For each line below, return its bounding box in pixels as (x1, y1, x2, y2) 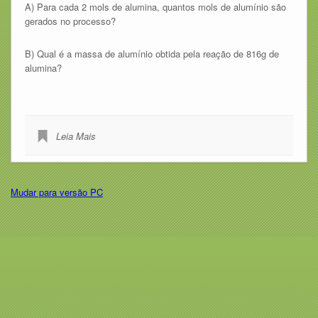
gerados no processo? (24, 13, 116, 28)
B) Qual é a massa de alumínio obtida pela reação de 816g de (24, 46, 279, 60)
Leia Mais (55, 128, 96, 143)
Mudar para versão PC (11, 185, 103, 199)
